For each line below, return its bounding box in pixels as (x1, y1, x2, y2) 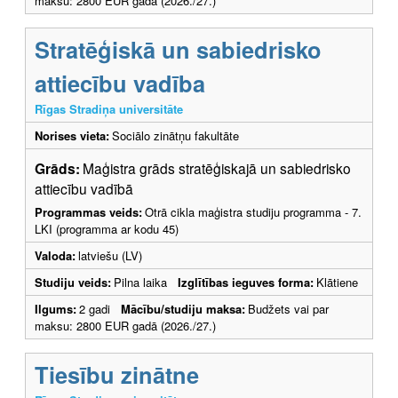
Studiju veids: (35, 274, 111, 291)
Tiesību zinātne (35, 358, 199, 392)
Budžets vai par (248, 300, 329, 318)
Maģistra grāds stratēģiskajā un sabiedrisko (83, 158, 351, 179)
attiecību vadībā (35, 179, 140, 199)
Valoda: (35, 247, 76, 265)
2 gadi (79, 300, 121, 318)
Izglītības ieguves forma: (178, 274, 314, 291)
